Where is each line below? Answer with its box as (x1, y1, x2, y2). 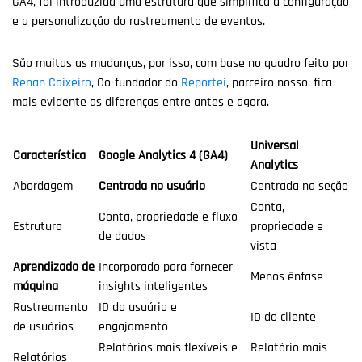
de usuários (13, 318, 74, 336)
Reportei (181, 74, 226, 92)
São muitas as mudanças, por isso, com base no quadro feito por (12, 55, 349, 73)
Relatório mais (250, 339, 327, 357)
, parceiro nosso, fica (226, 74, 332, 92)
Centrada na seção (250, 178, 348, 196)
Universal (250, 137, 299, 155)
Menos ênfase (250, 268, 323, 286)
